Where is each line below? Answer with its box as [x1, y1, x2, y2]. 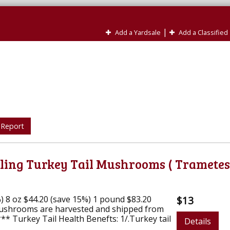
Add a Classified [177, 28, 228, 37]
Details [184, 215, 211, 227]
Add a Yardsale [113, 28, 161, 37]
